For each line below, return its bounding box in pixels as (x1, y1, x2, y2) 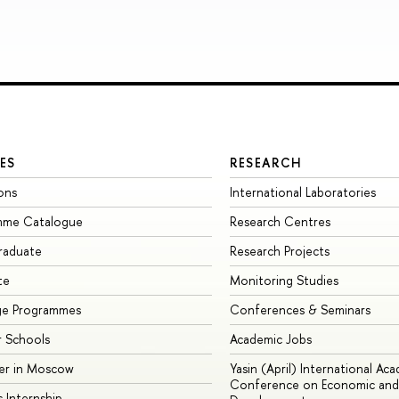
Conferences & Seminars (229, 301, 370, 319)
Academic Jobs (229, 330, 312, 348)
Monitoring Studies (229, 272, 338, 289)
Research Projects (229, 242, 330, 260)
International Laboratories (229, 183, 376, 201)
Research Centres (229, 213, 330, 231)
